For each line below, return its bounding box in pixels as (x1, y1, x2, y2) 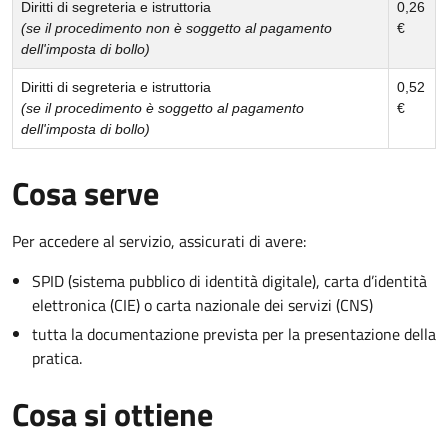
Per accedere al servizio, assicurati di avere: (12, 228, 306, 253)
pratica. (32, 345, 82, 370)
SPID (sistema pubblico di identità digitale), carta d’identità (32, 268, 427, 293)
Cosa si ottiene (12, 389, 213, 438)
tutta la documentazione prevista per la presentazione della (32, 321, 436, 346)
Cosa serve (12, 168, 159, 217)
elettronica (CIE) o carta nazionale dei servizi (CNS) (32, 292, 373, 317)
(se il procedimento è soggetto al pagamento (21, 99, 304, 116)
